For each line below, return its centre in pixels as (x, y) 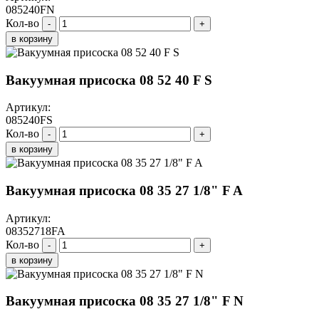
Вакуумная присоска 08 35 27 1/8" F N (125, 301)
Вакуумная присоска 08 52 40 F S (109, 80)
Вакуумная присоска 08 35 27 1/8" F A (124, 191)
